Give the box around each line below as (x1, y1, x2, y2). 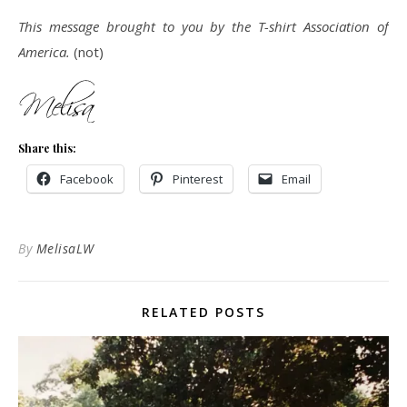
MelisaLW (35, 240, 94, 257)
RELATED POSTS (142, 303, 265, 321)
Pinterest (173, 171, 223, 187)
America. (18, 43, 70, 61)
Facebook (60, 171, 114, 187)
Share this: (18, 141, 76, 155)
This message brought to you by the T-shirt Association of (18, 17, 389, 35)
